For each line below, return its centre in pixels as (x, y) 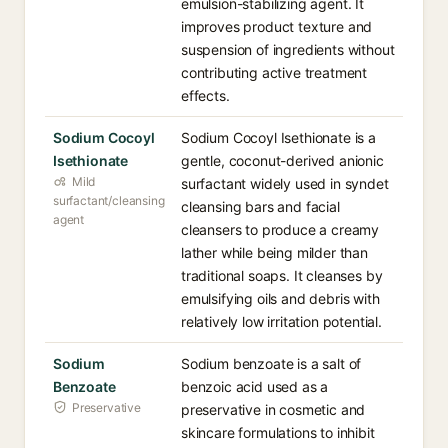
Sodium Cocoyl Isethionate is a (278, 137)
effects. (205, 95)
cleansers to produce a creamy (280, 229)
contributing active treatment (274, 72)
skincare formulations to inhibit (278, 432)
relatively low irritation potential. (281, 321)
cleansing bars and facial (260, 206)
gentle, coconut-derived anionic (282, 160)
